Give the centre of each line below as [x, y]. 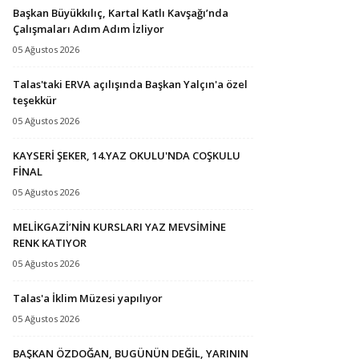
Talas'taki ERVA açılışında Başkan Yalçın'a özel [130, 84]
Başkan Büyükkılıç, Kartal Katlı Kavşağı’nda [121, 12]
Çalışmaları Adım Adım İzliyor [89, 28]
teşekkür [35, 100]
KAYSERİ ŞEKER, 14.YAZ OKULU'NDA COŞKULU [127, 155]
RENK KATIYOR [50, 242]
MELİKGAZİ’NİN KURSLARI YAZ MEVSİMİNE [119, 226]
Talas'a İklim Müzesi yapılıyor [88, 298]
